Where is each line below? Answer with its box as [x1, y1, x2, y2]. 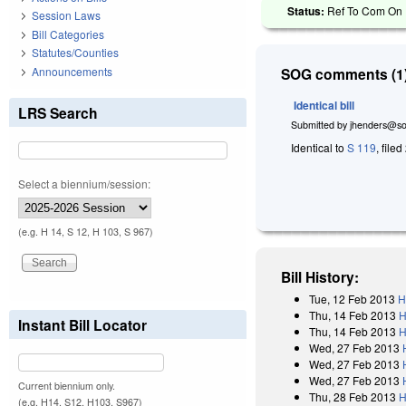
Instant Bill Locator [18, 314, 147, 335]
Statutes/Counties [32, 44, 119, 61]
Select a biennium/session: [18, 175, 150, 191]
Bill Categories [32, 25, 104, 42]
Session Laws [32, 7, 101, 24]
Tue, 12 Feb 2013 [309, 290, 396, 306]
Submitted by [291, 117, 351, 131]
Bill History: [281, 266, 360, 287]
